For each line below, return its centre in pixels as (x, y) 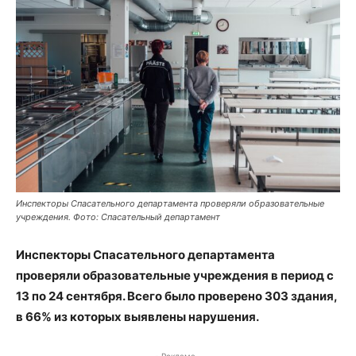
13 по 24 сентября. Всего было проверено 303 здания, (176, 296)
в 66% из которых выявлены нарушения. (137, 317)
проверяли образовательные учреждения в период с (175, 275)
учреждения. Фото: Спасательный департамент (118, 217)
